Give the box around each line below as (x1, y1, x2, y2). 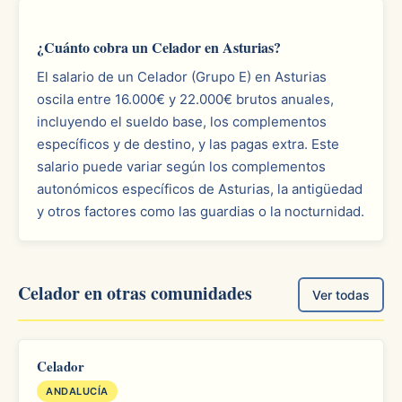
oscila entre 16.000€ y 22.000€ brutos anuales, (37, 91, 334, 108)
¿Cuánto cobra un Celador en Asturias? (37, 37, 281, 57)
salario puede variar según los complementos (37, 158, 326, 175)
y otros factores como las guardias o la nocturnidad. (37, 203, 364, 220)
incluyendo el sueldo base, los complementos (37, 113, 327, 130)
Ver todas (312, 287, 370, 302)
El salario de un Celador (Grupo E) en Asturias (37, 68, 327, 85)
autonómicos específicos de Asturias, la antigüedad (37, 180, 363, 197)
